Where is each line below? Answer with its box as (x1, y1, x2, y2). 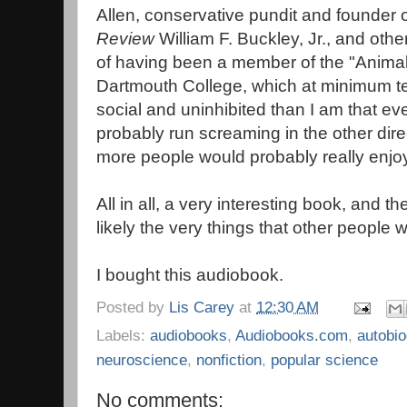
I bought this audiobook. (96, 265, 283, 284)
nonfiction (196, 350, 262, 369)
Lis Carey (169, 297, 234, 316)
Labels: (96, 325, 150, 344)
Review (96, 29, 154, 48)
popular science (271, 350, 378, 369)
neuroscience (96, 350, 187, 369)
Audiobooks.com (235, 325, 348, 344)
